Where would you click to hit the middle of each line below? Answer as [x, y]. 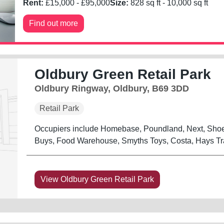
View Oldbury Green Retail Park [97, 179]
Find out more [54, 23]
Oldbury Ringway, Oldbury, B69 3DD [111, 88]
